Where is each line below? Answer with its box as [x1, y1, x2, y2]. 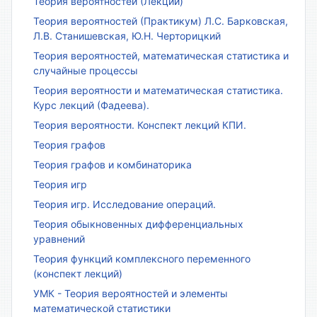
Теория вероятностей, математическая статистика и [33, 50, 289, 62]
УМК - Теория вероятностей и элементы [33, 287, 228, 300]
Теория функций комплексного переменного [33, 253, 250, 265]
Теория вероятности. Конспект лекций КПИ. [33, 119, 246, 132]
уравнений [33, 233, 85, 246]
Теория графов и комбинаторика [33, 158, 192, 171]
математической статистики [33, 302, 171, 315]
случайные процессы [33, 64, 138, 77]
